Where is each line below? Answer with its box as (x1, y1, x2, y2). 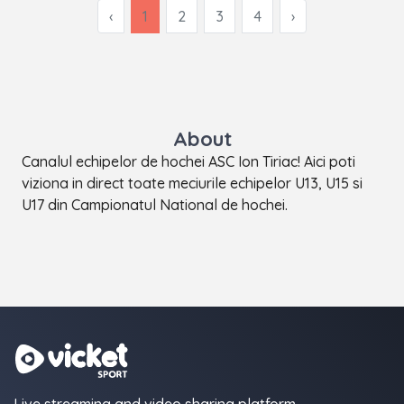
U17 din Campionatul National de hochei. (22, 196, 288, 215)
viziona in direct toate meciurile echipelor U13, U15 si (22, 174, 363, 193)
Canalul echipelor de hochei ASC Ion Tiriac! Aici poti (22, 152, 355, 171)
